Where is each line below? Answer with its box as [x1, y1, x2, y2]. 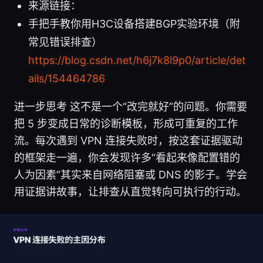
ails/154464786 [28, 72, 105, 85]
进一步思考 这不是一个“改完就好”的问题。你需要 [14, 100, 247, 113]
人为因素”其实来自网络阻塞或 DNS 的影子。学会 [14, 168, 247, 181]
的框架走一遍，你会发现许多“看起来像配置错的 [14, 151, 240, 164]
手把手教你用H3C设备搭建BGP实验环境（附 [28, 17, 240, 30]
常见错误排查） [28, 35, 102, 48]
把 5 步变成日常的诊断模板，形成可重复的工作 [14, 117, 238, 130]
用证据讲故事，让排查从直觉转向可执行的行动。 [14, 185, 247, 198]
